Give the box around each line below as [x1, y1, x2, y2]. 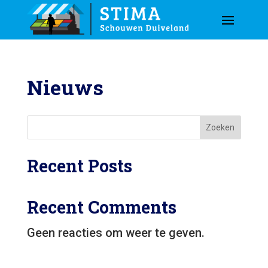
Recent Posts [26, 154, 132, 177]
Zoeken [206, 123, 235, 132]
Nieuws [26, 74, 103, 100]
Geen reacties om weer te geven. [26, 226, 205, 240]
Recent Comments [26, 196, 176, 218]
